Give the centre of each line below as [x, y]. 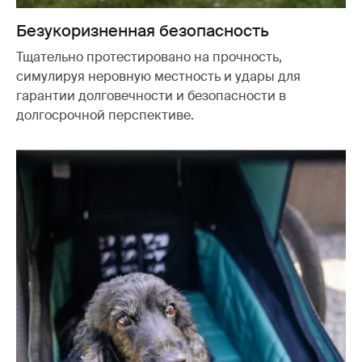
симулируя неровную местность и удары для [158, 77]
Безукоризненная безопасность [143, 31]
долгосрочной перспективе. [105, 116]
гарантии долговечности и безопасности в [151, 96]
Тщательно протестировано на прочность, [149, 57]
